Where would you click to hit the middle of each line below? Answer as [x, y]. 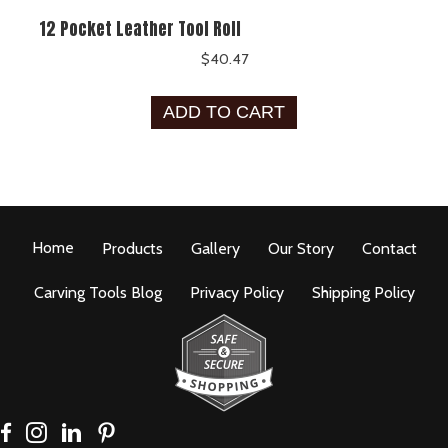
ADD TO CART [224, 111]
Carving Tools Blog [97, 292]
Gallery [215, 248]
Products [132, 248]
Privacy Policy [236, 292]
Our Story [300, 248]
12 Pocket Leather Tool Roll [140, 28]
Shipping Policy [363, 292]
